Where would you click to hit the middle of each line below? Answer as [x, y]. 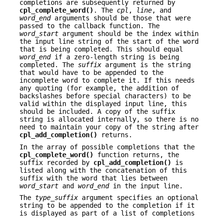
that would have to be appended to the [91, 73]
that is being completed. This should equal [101, 49]
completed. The [49, 65]
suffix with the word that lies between [93, 178]
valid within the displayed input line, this [103, 104]
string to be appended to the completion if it [107, 206]
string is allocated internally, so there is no [109, 119]
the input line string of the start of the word [109, 42]
